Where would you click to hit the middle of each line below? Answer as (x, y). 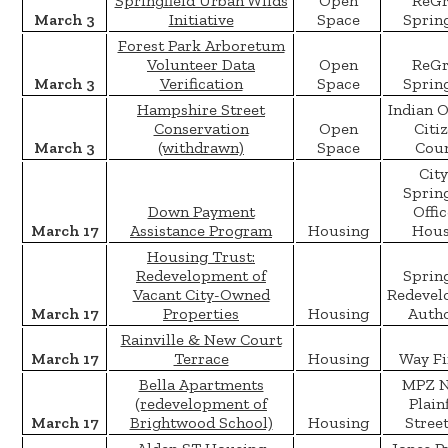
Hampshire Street (201, 110)
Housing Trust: (201, 257)
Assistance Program (201, 231)
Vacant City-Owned (201, 295)
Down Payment (201, 212)
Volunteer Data (201, 65)
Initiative (201, 20)
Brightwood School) (201, 423)
